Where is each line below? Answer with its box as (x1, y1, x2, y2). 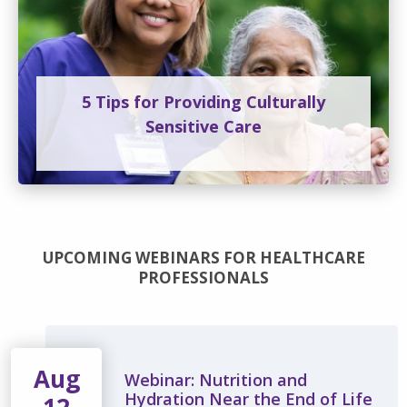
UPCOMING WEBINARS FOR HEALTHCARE (42, 247, 365, 269)
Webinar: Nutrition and (124, 369, 307, 392)
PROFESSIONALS (138, 267, 269, 289)
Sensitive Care (145, 115, 262, 138)
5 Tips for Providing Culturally (82, 91, 325, 114)
